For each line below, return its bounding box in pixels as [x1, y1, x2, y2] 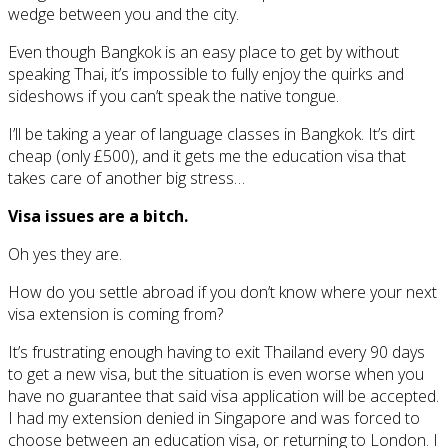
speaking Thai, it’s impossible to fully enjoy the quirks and [8, 62, 404, 85]
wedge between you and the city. [8, 2, 239, 25]
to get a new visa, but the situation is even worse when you [8, 362, 424, 385]
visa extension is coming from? [8, 302, 223, 325]
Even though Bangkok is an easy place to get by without [8, 40, 399, 63]
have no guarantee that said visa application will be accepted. [8, 384, 439, 407]
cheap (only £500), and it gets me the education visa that [8, 144, 406, 167]
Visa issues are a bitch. [8, 204, 188, 227]
